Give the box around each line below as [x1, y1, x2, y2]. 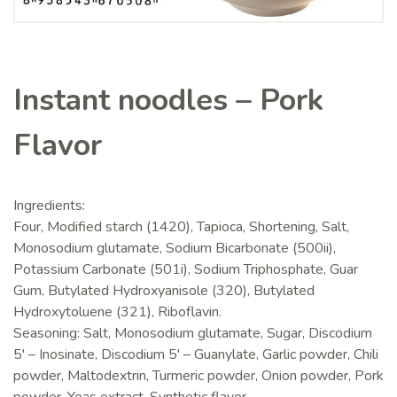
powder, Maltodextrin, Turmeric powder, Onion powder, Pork [13, 366, 384, 386]
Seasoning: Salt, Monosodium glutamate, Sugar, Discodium [13, 323, 372, 344]
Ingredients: [13, 196, 85, 216]
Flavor [13, 125, 102, 167]
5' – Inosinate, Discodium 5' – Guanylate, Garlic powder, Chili [13, 345, 378, 365]
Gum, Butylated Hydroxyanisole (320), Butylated [13, 281, 315, 301]
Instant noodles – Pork [13, 80, 323, 121]
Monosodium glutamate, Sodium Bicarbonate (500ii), [13, 238, 336, 259]
